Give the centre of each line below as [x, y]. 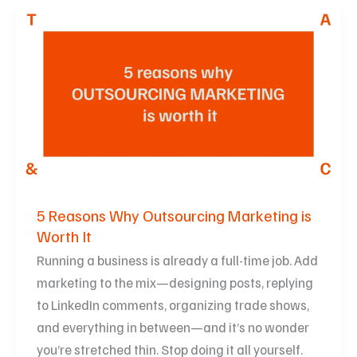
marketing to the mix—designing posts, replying [175, 282]
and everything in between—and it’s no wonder [173, 327]
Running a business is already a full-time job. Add [177, 260]
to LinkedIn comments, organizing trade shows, [173, 304]
